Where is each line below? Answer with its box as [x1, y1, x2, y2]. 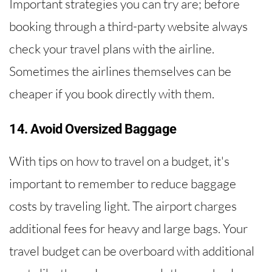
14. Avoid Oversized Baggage [9, 121, 177, 137]
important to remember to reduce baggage [9, 175, 236, 191]
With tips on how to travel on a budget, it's [9, 152, 229, 169]
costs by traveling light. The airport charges [9, 197, 237, 214]
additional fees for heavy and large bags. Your [9, 220, 248, 236]
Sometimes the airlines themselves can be [9, 63, 231, 80]
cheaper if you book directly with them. [9, 86, 214, 102]
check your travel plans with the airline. [9, 41, 214, 57]
